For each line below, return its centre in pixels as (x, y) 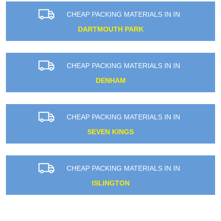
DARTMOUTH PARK (110, 29)
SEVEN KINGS (110, 132)
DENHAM (110, 81)
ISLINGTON (110, 183)
